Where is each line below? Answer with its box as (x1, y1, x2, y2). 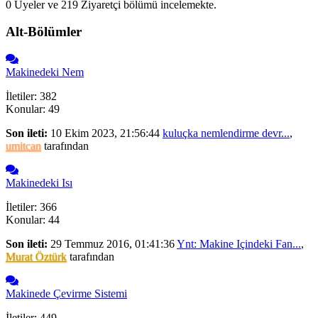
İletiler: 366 (6, 201, 57, 214)
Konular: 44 (6, 214, 60, 226)
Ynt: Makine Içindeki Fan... (177, 238, 301, 251)
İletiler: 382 (6, 90, 57, 103)
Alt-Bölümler (6, 24, 82, 40)
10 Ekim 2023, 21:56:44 (50, 127, 163, 140)
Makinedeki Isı (6, 177, 72, 190)
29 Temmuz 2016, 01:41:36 (50, 238, 177, 251)
